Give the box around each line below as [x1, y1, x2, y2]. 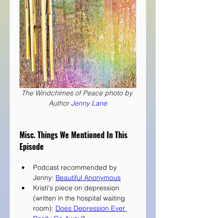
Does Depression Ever [55, 204, 127, 213]
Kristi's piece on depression [33, 183, 121, 193]
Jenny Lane [71, 99, 107, 108]
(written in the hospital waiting [33, 194, 127, 203]
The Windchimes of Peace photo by [21, 89, 134, 98]
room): [33, 204, 55, 213]
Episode [19, 141, 44, 153]
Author [49, 99, 71, 108]
